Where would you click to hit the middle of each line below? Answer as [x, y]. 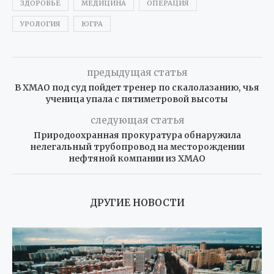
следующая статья [137, 120]
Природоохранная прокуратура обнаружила [137, 135]
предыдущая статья [137, 72]
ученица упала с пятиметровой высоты [137, 99]
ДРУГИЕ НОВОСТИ [137, 202]
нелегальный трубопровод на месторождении [137, 146]
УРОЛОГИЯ [40, 24]
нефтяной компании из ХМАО [137, 158]
